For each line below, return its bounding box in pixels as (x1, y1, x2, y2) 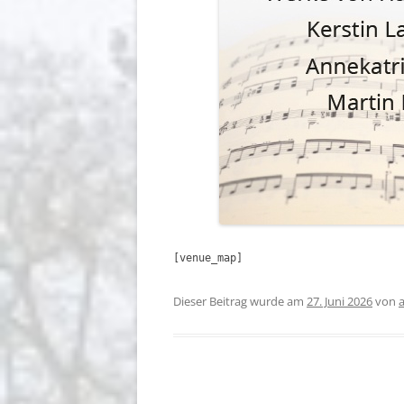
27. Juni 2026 (307, 293, 372, 309)
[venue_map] (173, 252, 243, 264)
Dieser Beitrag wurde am (173, 293, 307, 309)
